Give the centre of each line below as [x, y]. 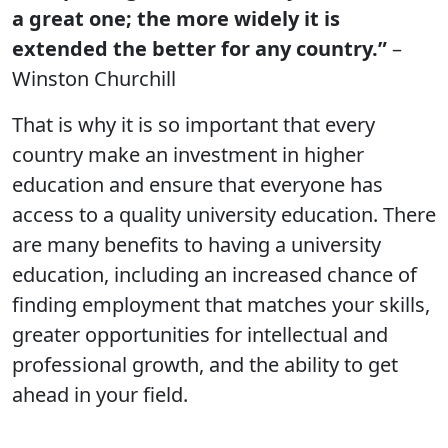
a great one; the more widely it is [176, 18]
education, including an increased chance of [214, 274]
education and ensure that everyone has [197, 184]
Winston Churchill [94, 78]
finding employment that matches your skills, [221, 304]
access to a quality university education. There [224, 214]
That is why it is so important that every [193, 124]
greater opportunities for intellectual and [200, 334]
